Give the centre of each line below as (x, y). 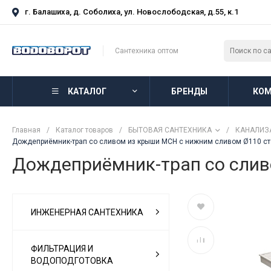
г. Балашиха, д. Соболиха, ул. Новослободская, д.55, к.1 (132, 12)
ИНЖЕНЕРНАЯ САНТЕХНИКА (87, 212)
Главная (26, 130)
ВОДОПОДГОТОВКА (72, 260)
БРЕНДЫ (189, 91)
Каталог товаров (84, 130)
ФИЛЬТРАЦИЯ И (62, 248)
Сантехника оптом (147, 51)
